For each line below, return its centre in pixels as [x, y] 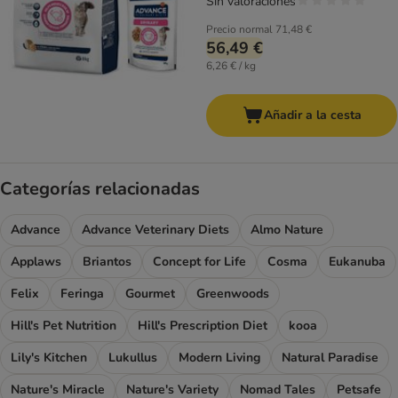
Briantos [107, 262]
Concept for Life [199, 262]
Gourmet [150, 294]
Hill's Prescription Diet [203, 326]
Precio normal [239, 30]
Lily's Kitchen [49, 358]
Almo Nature [287, 230]
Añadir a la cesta [312, 115]
